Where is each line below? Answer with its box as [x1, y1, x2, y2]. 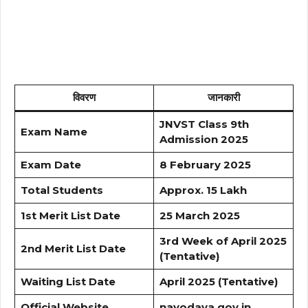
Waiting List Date [20, 275, 115, 289]
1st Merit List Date [20, 209, 120, 223]
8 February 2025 [159, 158, 251, 172]
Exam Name [20, 125, 87, 139]
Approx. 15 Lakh [159, 184, 247, 197]
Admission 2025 [159, 133, 248, 146]
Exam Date [20, 158, 81, 172]
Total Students [20, 184, 103, 197]
